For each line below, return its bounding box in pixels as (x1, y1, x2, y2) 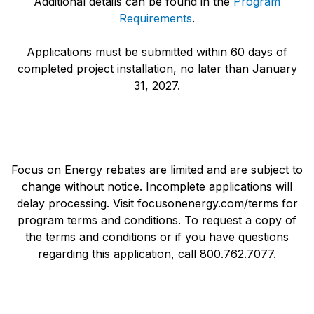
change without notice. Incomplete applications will (22, 179, 292, 194)
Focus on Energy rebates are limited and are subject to (11, 163, 303, 177)
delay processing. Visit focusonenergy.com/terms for (16, 196, 298, 211)
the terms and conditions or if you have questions (25, 230, 289, 245)
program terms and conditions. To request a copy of (18, 213, 296, 228)
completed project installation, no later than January (17, 62, 297, 76)
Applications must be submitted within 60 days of (27, 45, 287, 60)
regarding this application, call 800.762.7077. (38, 247, 276, 261)
